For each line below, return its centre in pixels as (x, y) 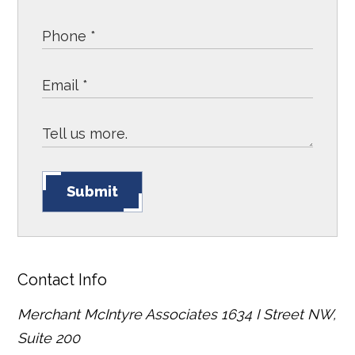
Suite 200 (49, 338)
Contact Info (63, 280)
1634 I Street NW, (279, 315)
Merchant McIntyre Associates (118, 315)
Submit (93, 192)
